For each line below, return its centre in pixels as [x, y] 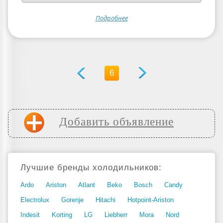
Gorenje [72, 200]
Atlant [87, 185]
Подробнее [111, 18]
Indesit [30, 215]
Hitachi [106, 200]
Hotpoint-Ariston [151, 200]
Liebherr [116, 215]
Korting [62, 215]
